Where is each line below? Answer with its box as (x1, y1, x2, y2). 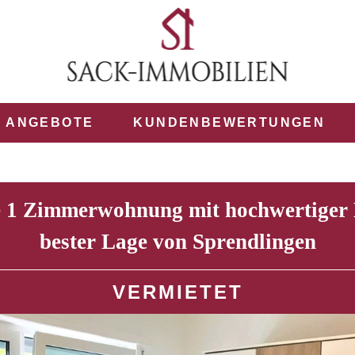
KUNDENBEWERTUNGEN (133, 116, 326, 129)
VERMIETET (112, 281, 243, 303)
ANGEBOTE (6, 116, 94, 129)
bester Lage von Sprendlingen (39, 230, 316, 254)
